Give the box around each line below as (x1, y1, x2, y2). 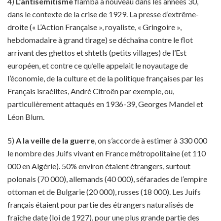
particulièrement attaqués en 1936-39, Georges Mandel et (7, 99, 203, 109)
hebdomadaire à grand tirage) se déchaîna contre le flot (7, 35, 193, 44)
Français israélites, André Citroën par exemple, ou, (7, 86, 174, 96)
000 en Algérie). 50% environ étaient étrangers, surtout (7, 161, 190, 171)
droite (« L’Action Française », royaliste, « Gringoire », (7, 22, 182, 32)
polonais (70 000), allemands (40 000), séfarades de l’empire (7, 174, 207, 184)
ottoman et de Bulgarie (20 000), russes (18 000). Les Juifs (7, 187, 201, 196)
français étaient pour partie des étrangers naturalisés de (7, 200, 193, 209)
